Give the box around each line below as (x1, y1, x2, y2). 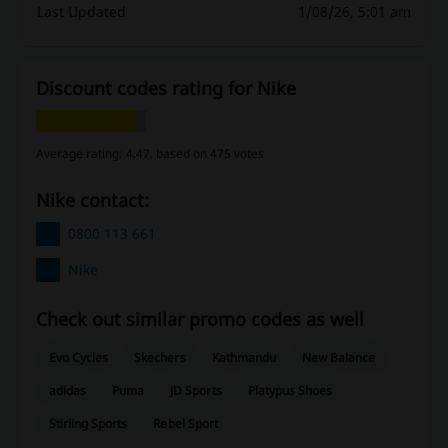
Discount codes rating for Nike (36, 75, 296, 100)
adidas (49, 381, 87, 399)
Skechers (134, 348, 186, 366)
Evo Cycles (49, 348, 109, 366)
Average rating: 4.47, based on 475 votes (36, 144, 264, 162)
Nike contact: (50, 187, 149, 212)
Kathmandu (211, 348, 276, 366)
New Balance (301, 348, 376, 366)
